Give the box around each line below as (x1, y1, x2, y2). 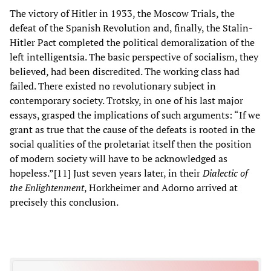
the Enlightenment (10, 180, 84, 194)
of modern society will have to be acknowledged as (10, 151, 227, 165)
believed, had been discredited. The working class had (10, 64, 240, 78)
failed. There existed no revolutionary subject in (10, 79, 216, 93)
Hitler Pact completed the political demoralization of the (10, 35, 255, 49)
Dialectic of (203, 166, 248, 180)
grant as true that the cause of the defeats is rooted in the (10, 122, 255, 136)
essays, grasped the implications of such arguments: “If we (10, 108, 260, 122)
